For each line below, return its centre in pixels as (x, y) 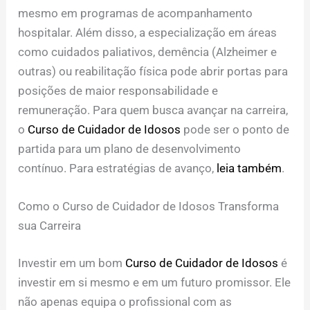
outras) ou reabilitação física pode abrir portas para (153, 72)
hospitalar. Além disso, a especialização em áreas (148, 33)
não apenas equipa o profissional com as (125, 301)
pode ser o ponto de (235, 130)
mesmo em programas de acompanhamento (136, 13)
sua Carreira (50, 226)
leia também (249, 168)
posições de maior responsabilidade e (118, 91)
